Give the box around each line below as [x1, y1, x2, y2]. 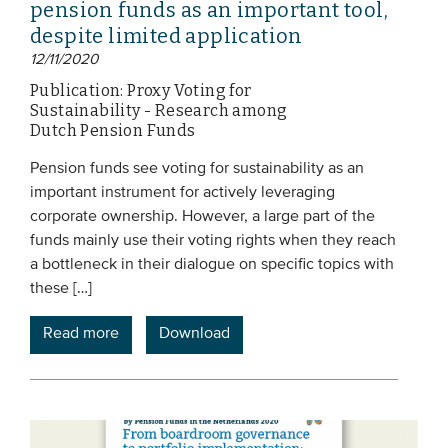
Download [159, 326, 230, 343]
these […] [30, 281, 92, 298]
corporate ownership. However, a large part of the [30, 209, 375, 226]
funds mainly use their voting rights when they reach [30, 233, 396, 250]
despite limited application [30, 24, 303, 49]
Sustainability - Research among [30, 101, 288, 121]
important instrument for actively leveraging [30, 185, 335, 202]
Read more [43, 326, 119, 343]
